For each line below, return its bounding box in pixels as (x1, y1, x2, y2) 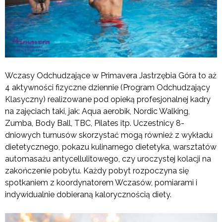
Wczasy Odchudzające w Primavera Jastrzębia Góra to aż (5, 70, 217, 80)
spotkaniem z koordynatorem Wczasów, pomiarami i (5, 177, 197, 187)
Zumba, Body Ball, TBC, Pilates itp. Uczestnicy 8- (5, 118, 184, 128)
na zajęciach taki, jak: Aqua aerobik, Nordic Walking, (5, 106, 190, 116)
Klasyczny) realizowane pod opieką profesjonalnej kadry (5, 94, 211, 104)
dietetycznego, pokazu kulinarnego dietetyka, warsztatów (5, 142, 217, 152)
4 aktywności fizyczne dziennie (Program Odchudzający (5, 82, 210, 92)
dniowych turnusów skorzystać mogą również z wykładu (5, 130, 213, 140)
